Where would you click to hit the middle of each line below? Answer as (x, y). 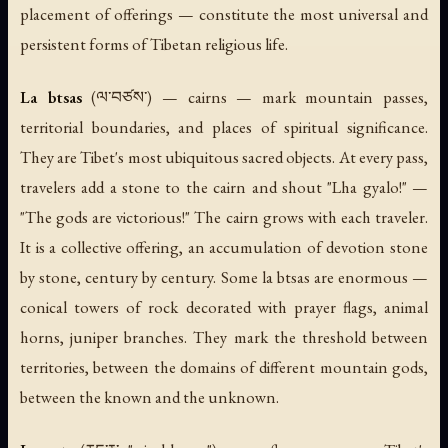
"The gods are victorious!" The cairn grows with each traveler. (224, 217)
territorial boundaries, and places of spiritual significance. (224, 127)
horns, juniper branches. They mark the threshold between (224, 337)
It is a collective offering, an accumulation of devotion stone (224, 247)
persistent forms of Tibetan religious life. (154, 44)
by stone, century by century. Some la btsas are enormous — (224, 277)
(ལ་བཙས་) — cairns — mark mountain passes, (254, 97)
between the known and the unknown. (149, 397)
